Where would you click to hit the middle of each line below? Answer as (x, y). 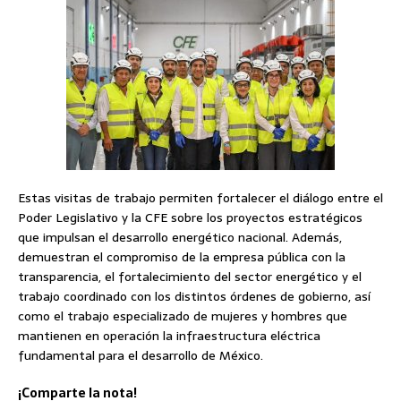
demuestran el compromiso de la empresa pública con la (182, 257)
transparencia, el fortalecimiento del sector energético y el (190, 277)
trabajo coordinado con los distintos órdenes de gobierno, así (194, 297)
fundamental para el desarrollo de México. (141, 356)
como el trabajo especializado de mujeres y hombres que (183, 316)
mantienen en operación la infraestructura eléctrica (169, 336)
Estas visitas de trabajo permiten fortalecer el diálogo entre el (200, 198)
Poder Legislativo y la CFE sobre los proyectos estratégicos (190, 218)
